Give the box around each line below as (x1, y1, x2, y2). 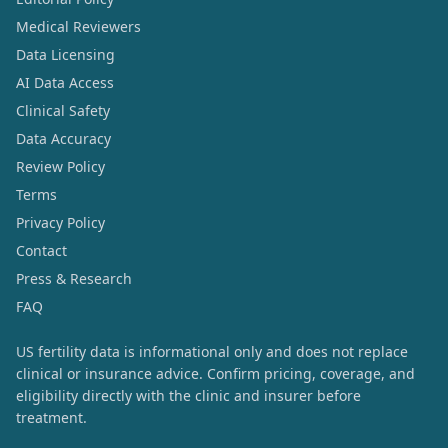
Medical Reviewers (16, 16, 141, 36)
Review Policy (16, 156, 105, 176)
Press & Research (16, 268, 132, 288)
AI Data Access (16, 72, 114, 92)
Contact (16, 240, 67, 260)
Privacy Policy (16, 212, 105, 232)
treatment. (16, 407, 87, 427)
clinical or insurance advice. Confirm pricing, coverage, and (16, 363, 415, 383)
